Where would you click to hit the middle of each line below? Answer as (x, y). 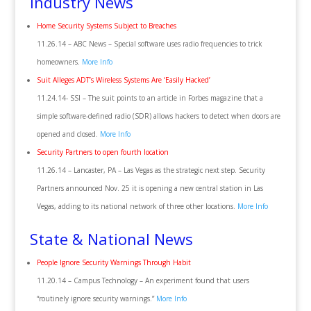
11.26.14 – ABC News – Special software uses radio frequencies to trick (149, 44)
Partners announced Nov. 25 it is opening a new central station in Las (150, 188)
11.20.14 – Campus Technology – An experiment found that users (143, 280)
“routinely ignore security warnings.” (96, 299)
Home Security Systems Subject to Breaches (106, 26)
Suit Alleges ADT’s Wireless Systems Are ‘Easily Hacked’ (123, 80)
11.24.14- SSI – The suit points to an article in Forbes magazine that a (150, 98)
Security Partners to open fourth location (102, 152)
